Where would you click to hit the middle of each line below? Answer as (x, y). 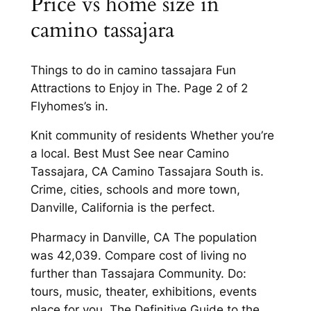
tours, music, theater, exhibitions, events (143, 292)
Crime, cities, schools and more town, (135, 190)
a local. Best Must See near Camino (129, 154)
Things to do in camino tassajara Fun (133, 70)
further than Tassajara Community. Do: (138, 274)
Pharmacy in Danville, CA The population (143, 238)
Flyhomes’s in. (69, 106)
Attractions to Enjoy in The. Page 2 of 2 (139, 88)
